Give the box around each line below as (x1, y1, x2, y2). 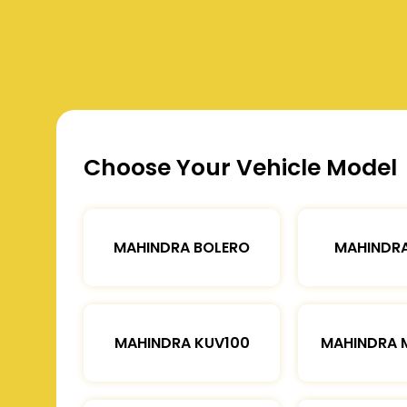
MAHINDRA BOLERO (114, 236, 250, 258)
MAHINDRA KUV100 (114, 332, 250, 353)
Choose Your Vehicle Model (84, 151, 397, 184)
